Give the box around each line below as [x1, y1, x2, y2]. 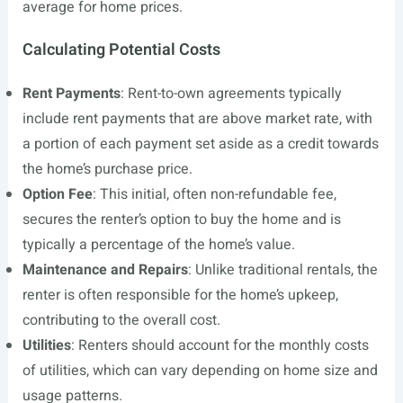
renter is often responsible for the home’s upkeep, [22, 284, 338, 306]
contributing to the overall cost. [22, 309, 220, 331]
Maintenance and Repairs [22, 259, 188, 281]
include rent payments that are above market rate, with [22, 108, 372, 130]
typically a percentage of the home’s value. [22, 234, 295, 255]
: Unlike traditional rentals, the [187, 259, 378, 281]
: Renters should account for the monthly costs [70, 335, 369, 356]
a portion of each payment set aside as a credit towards [22, 133, 379, 155]
